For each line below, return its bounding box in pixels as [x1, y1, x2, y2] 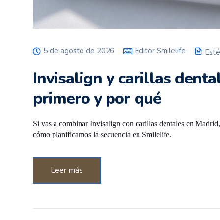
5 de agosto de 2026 [43, 46, 114, 56]
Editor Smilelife [135, 46, 186, 56]
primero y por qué [33, 88, 161, 110]
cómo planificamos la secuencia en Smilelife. [33, 130, 171, 139]
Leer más [51, 165, 83, 176]
